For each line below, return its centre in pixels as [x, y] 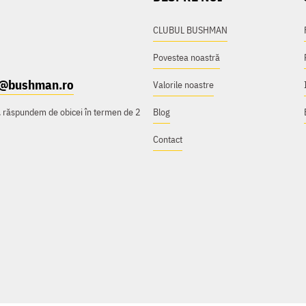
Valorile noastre [183, 85]
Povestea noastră [186, 57]
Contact [168, 139]
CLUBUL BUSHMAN [190, 30]
